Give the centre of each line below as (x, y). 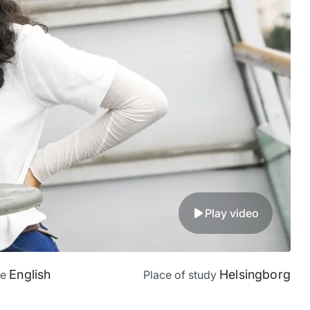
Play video (232, 213)
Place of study (181, 274)
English (30, 274)
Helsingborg (255, 274)
